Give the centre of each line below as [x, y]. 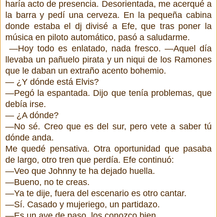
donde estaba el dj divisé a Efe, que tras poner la [108, 26]
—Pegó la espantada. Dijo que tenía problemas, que [108, 93]
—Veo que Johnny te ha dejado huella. [80, 171]
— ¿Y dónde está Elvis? [52, 82]
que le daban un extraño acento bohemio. [86, 70]
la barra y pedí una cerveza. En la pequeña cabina [108, 15]
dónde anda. [30, 137]
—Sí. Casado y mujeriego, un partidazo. [83, 204]
